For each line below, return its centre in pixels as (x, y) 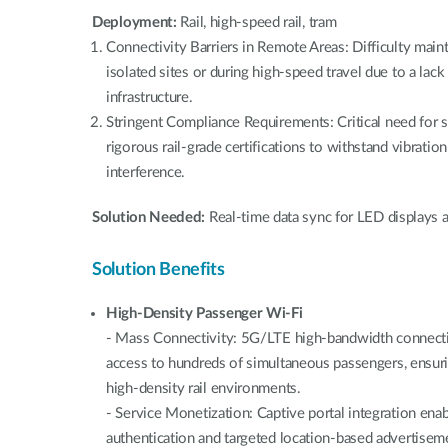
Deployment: (136, 22)
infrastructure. (149, 97)
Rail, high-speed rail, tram (258, 22)
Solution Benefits (158, 269)
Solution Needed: (150, 217)
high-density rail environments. (203, 388)
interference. (146, 172)
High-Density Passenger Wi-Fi (204, 313)
